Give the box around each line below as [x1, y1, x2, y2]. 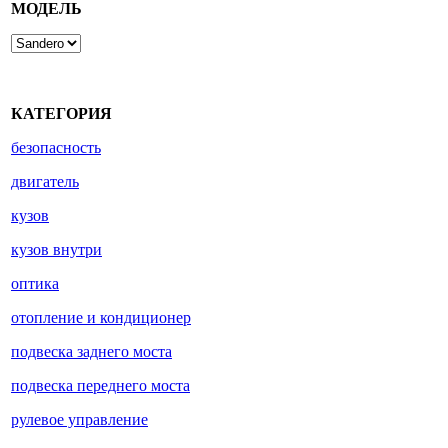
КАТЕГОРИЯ [11, 105, 112, 123]
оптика [11, 275, 59, 293]
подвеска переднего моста [11, 377, 190, 395]
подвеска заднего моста [11, 343, 172, 361]
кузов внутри [11, 241, 102, 259]
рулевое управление [11, 411, 148, 429]
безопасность [11, 139, 101, 157]
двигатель [11, 173, 79, 191]
